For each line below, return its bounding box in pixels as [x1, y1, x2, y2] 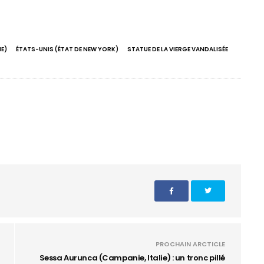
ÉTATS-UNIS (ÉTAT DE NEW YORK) [16, 45, 118, 54]
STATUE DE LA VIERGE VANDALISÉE [127, 45, 228, 54]
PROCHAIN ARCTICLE [156, 239, 225, 249]
